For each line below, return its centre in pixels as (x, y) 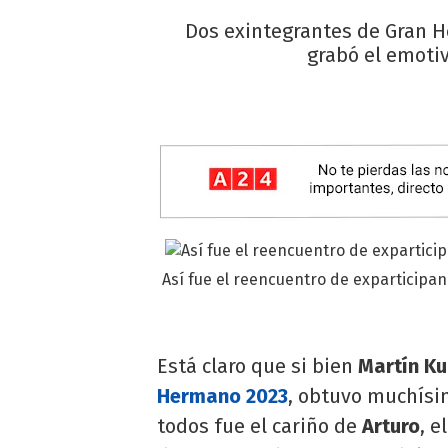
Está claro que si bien (255, 365)
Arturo (391, 425)
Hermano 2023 (222, 395)
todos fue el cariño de (259, 425)
